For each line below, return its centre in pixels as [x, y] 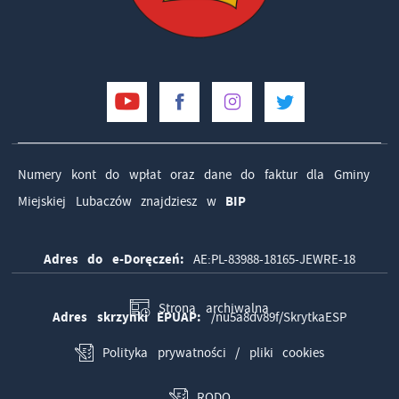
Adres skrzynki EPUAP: [127, 317]
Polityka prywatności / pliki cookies [213, 352]
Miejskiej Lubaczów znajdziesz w [122, 201]
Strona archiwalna [214, 308]
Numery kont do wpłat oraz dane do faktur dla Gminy [194, 174]
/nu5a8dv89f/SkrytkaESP [274, 317]
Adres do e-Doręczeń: [114, 259]
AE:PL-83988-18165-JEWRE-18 [270, 259]
